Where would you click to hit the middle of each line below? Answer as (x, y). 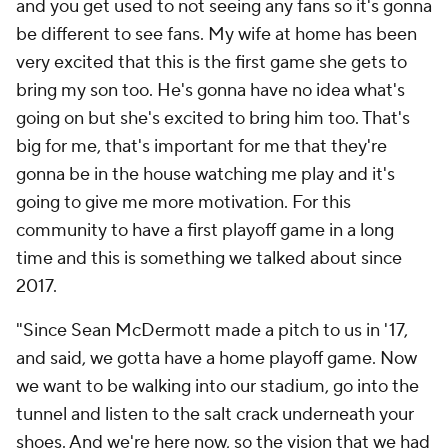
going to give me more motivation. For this (183, 202)
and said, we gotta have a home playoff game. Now (216, 358)
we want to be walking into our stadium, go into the (217, 386)
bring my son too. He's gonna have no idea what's (210, 90)
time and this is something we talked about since (209, 258)
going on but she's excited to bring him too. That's (213, 118)
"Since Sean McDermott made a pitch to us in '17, (212, 330)
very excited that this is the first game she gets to (211, 62)
